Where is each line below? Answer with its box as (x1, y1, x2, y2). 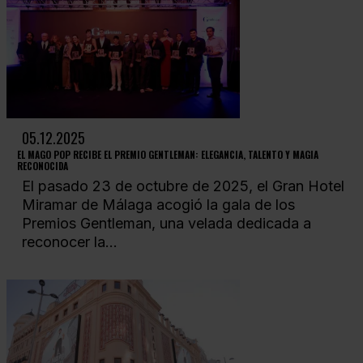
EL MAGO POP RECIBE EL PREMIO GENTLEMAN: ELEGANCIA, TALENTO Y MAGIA (16, 147, 318, 161)
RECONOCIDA (16, 158, 68, 173)
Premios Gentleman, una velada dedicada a (21, 215, 311, 233)
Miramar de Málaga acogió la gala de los (21, 196, 295, 214)
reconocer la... (21, 233, 117, 251)
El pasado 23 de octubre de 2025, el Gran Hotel (21, 177, 344, 195)
